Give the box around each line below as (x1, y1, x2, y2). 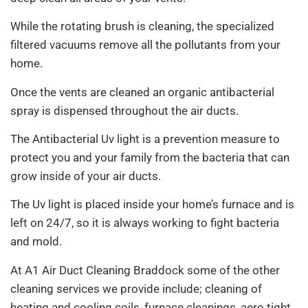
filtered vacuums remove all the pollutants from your (10, 38, 280, 52)
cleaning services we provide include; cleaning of (10, 281, 262, 296)
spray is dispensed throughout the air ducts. (10, 103, 239, 118)
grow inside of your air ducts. (10, 168, 161, 183)
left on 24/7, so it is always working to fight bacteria (10, 216, 279, 230)
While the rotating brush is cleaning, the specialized (10, 19, 274, 34)
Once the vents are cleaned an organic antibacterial (10, 85, 274, 99)
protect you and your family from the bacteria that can (10, 150, 289, 164)
